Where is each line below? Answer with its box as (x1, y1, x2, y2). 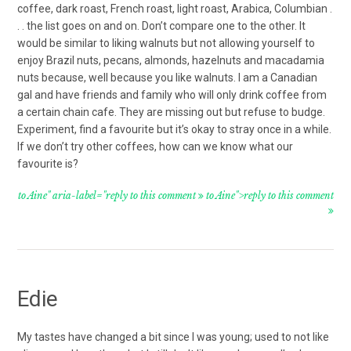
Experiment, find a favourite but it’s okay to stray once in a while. (17, 122, 332, 136)
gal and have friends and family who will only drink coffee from (17, 88, 327, 101)
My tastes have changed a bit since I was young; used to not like (17, 330, 330, 343)
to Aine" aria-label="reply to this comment (17, 189, 198, 201)
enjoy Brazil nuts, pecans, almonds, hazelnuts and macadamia (17, 53, 325, 67)
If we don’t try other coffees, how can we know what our (17, 139, 294, 153)
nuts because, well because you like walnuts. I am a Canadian (17, 71, 318, 84)
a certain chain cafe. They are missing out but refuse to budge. (17, 105, 326, 118)
